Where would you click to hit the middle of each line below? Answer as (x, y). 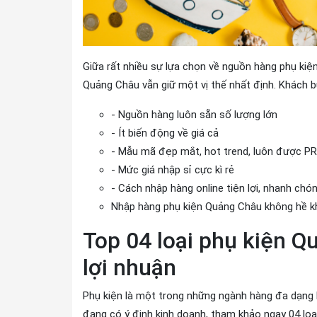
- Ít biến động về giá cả (165, 133)
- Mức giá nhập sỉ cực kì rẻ (173, 170)
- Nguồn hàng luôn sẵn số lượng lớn (194, 115)
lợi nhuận (129, 267)
